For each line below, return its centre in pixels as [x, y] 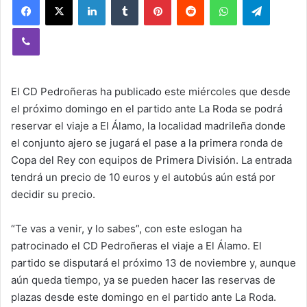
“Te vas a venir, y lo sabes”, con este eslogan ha [126, 229]
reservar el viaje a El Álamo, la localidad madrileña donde [148, 126]
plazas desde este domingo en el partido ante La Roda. [144, 297]
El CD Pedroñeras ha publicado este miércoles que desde [151, 91]
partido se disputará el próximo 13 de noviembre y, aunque [153, 263]
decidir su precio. [53, 194]
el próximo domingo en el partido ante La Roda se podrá [147, 109]
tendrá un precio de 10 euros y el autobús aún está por [143, 177]
